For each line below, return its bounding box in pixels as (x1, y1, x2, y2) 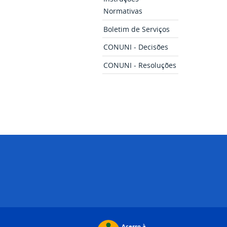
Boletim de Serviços (103, 24, 170, 34)
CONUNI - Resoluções (103, 60, 177, 70)
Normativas (103, 6, 143, 16)
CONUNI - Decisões (103, 42, 169, 52)
